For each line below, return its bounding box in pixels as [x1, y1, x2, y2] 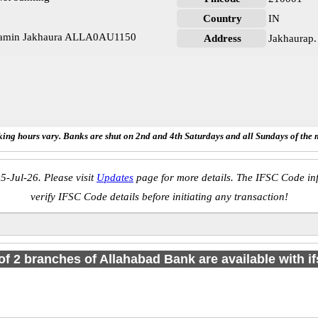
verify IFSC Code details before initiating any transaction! [30, 191, 288, 202]
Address [204, 33, 242, 44]
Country [203, 13, 243, 24]
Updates [97, 172, 133, 183]
